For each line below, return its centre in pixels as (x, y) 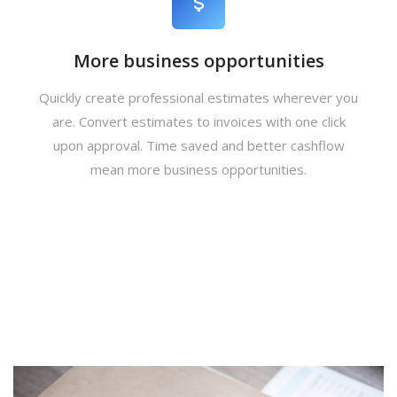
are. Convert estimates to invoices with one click (198, 121)
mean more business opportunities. (198, 169)
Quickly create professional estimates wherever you (198, 97)
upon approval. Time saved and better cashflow (198, 145)
